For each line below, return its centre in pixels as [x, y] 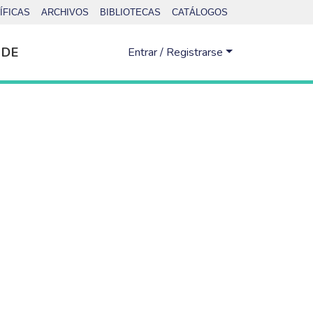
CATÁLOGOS [200, 12]
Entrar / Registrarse [177, 52]
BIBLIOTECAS [130, 12]
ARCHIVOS [65, 12]
